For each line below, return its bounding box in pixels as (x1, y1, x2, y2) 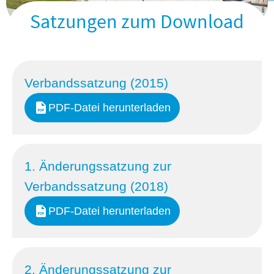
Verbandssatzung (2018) (24, 179, 168, 193)
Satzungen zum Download (30, 9, 244, 34)
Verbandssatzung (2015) (24, 76, 168, 90)
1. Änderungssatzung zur (24, 159, 171, 173)
